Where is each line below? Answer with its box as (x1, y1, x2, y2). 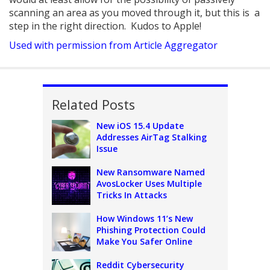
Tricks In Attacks (96, 189, 167, 201)
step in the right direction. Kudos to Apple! (9, 19, 201, 33)
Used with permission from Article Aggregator (9, 39, 218, 52)
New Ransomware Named (96, 166, 205, 178)
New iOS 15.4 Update (96, 120, 184, 131)
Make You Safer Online (96, 236, 192, 247)
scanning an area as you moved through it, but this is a (9, 6, 260, 19)
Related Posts (51, 96, 135, 113)
